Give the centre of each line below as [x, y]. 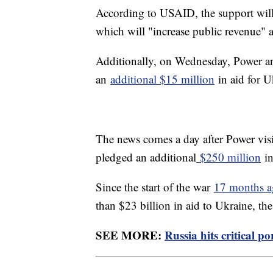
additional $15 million [162, 79]
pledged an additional [146, 157]
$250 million [229, 157]
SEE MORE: [130, 235]
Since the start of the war [155, 187]
